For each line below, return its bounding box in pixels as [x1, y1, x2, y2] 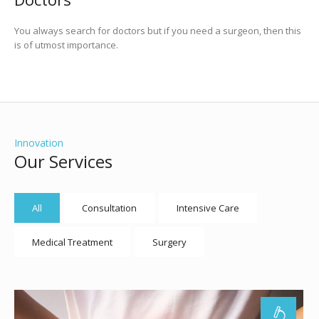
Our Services [14, 150, 113, 174]
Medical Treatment [31, 236, 113, 249]
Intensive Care [176, 202, 239, 215]
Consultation [81, 202, 137, 215]
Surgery [152, 236, 187, 249]
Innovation [14, 136, 63, 150]
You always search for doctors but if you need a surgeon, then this [14, 24, 301, 38]
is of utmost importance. [14, 38, 118, 52]
